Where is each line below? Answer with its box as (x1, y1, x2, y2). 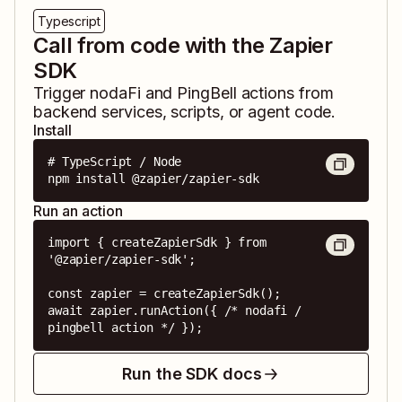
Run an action (33, 202, 123, 221)
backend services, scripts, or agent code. (33, 102, 336, 122)
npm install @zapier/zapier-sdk (48, 171, 259, 187)
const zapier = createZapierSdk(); (48, 286, 281, 301)
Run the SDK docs (122, 364, 262, 384)
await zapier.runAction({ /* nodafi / (48, 303, 301, 319)
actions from (236, 83, 334, 103)
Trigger (33, 83, 91, 103)
